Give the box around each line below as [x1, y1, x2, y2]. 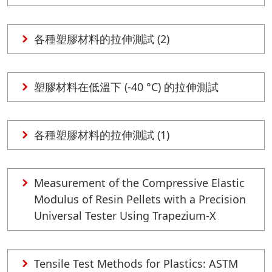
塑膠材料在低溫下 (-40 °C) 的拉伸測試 [34, 80, 219, 94]
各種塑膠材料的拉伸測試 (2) [34, 32, 169, 46]
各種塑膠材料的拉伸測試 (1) [34, 127, 169, 142]
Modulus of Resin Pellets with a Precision [34, 192, 246, 206]
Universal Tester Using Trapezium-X [34, 208, 216, 223]
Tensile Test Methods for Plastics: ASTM [34, 256, 238, 271]
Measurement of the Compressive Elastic [34, 175, 245, 190]
